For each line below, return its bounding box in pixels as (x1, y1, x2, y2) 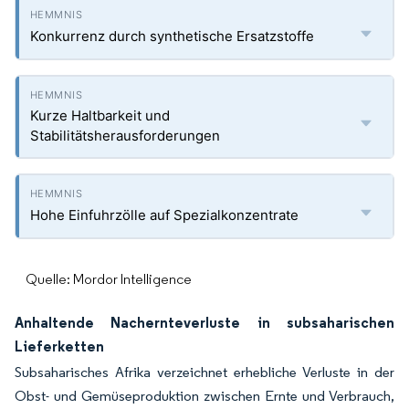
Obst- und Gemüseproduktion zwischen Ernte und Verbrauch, (15, 387, 394, 404)
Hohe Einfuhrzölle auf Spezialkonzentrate (30, 206, 299, 224)
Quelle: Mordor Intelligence (26, 270, 192, 288)
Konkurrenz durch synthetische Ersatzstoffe (30, 27, 314, 45)
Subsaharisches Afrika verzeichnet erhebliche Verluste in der (15, 363, 394, 381)
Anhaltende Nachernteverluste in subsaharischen (15, 313, 394, 331)
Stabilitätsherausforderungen (30, 127, 220, 144)
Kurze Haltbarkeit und (30, 107, 170, 124)
